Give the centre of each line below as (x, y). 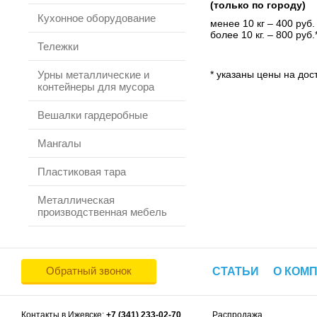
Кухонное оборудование (97, 18)
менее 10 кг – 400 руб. (263, 23)
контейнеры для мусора (96, 87)
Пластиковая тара (82, 172)
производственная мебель (102, 212)
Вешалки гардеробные (93, 115)
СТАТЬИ (236, 271)
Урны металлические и (93, 75)
